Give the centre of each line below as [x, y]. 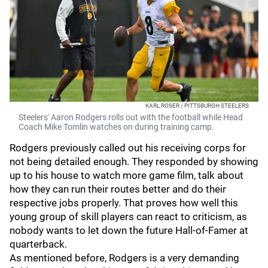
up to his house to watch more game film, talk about [127, 175]
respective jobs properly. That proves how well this [124, 203]
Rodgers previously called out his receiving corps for [128, 148]
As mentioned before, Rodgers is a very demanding [124, 258]
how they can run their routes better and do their [118, 189]
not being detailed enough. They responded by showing [134, 162]
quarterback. [38, 244]
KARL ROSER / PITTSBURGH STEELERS [197, 106]
